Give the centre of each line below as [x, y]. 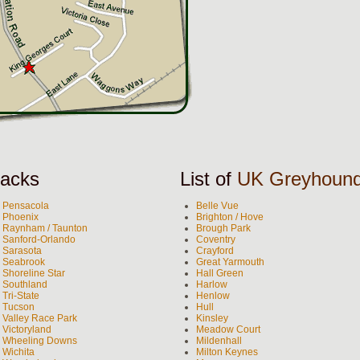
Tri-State [21, 296]
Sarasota [22, 251]
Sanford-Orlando [39, 239]
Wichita [18, 352]
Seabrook [24, 262]
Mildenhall [219, 341]
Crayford [215, 251]
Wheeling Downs [40, 341]
